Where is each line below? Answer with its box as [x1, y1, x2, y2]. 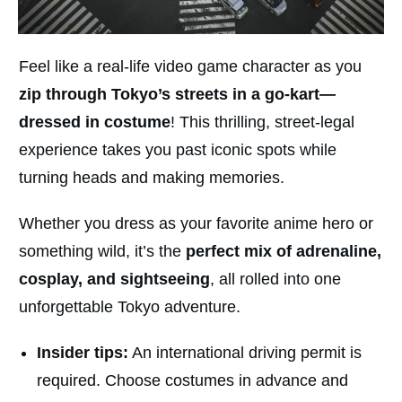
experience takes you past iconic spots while [19, 141, 336, 160]
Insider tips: [37, 344, 128, 363]
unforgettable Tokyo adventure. [19, 298, 240, 317]
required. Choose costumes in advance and [37, 371, 348, 390]
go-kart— [265, 85, 336, 104]
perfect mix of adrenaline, [186, 242, 381, 261]
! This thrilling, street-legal [170, 113, 354, 132]
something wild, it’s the [19, 242, 186, 261]
